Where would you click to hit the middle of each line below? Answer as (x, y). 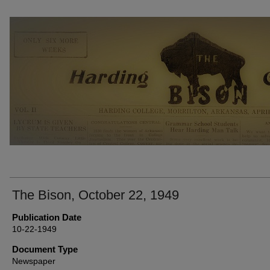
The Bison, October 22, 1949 (96, 195)
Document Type (45, 249)
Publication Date (47, 217)
